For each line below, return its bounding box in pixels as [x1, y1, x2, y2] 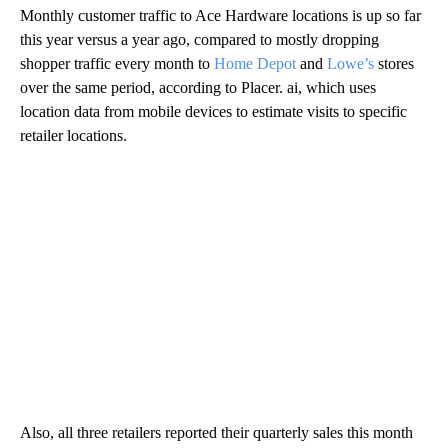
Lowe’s [327, 54, 374, 72]
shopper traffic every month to [20, 54, 214, 72]
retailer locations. [20, 126, 127, 144]
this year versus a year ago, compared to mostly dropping [20, 30, 379, 48]
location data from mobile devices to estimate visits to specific [20, 102, 407, 120]
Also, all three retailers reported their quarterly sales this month [20, 423, 413, 441]
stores [374, 54, 414, 72]
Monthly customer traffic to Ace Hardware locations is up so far [20, 6, 421, 24]
